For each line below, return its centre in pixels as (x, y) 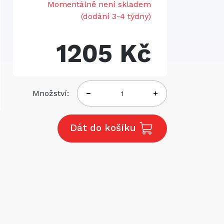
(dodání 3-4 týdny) (116, 16)
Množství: (51, 93)
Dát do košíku (104, 128)
